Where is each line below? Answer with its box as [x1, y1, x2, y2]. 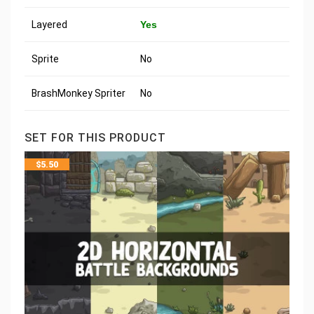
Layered [32, 19, 67, 31]
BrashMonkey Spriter [32, 88, 125, 100]
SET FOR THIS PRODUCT [25, 131, 166, 145]
